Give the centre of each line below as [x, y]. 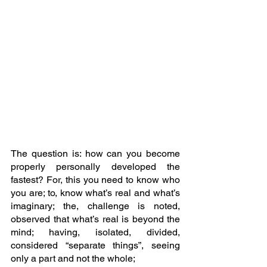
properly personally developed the [95, 167]
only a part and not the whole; [74, 259]
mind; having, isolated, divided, [95, 232]
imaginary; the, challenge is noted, [95, 206]
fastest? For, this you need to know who [95, 180]
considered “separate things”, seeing [95, 246]
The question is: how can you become [95, 154]
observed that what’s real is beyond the [95, 219]
